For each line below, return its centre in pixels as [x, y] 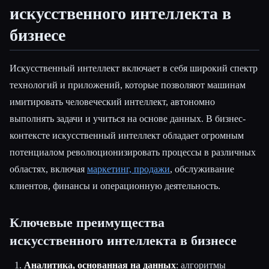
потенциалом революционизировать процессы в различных [133, 153]
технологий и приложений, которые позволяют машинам [128, 85]
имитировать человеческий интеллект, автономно [112, 102]
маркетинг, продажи [128, 169]
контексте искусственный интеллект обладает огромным [127, 136]
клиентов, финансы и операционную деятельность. [115, 186]
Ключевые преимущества [87, 223]
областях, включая [48, 169]
